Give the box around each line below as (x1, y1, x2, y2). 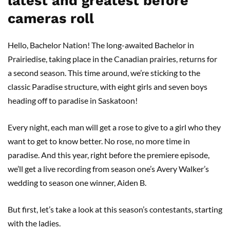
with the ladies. (8, 218, 62, 228)
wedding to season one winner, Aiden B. (8, 177, 148, 187)
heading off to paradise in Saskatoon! (8, 95, 141, 105)
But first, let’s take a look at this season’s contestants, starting (8, 204, 222, 214)
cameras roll (8, 10, 94, 27)
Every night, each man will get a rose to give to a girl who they (8, 122, 221, 132)
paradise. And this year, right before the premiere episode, (8, 149, 209, 160)
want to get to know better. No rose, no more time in (8, 136, 190, 146)
